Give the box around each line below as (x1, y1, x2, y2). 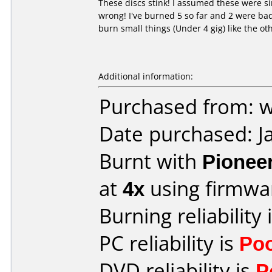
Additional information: (98, 70, 193, 82)
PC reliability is (99, 229, 239, 257)
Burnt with (99, 148, 202, 175)
